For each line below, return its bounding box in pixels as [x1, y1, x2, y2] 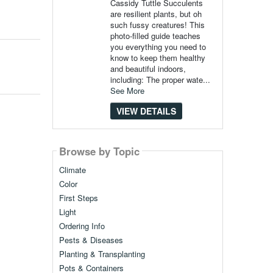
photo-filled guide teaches [110, 30, 200, 41]
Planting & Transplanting [58, 248, 145, 260]
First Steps [58, 192, 98, 204]
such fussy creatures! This [110, 19, 205, 30]
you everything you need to [110, 41, 206, 52]
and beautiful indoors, [110, 63, 186, 74]
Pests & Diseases [58, 234, 123, 246]
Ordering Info [58, 220, 105, 232]
